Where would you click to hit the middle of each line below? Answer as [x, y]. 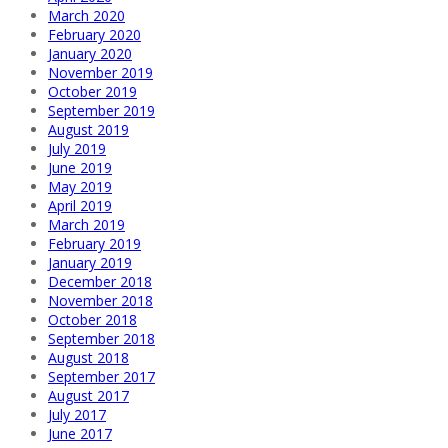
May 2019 [80, 187]
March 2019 [86, 225]
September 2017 [101, 377]
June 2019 [80, 168]
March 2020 [86, 16]
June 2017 [80, 434]
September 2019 [101, 111]
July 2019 [77, 149]
